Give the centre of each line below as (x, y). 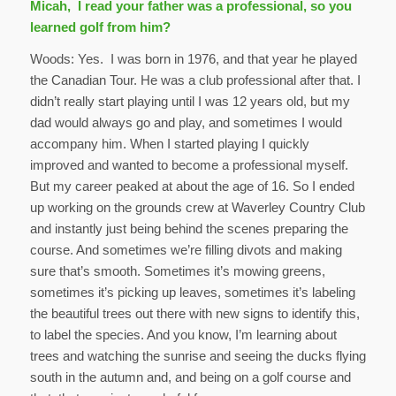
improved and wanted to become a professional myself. (189, 165)
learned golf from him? (100, 27)
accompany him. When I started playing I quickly (169, 144)
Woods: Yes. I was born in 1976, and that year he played (193, 59)
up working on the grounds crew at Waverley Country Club (197, 208)
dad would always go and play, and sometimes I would (186, 123)
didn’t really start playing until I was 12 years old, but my (190, 102)
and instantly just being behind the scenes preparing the (189, 229)
